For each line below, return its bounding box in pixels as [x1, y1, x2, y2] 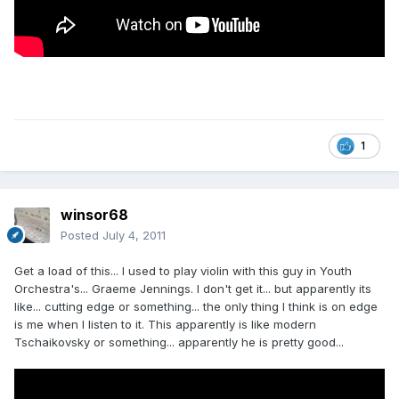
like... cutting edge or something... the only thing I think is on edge [14, 299, 378, 314]
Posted [61, 228, 102, 243]
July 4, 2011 [102, 228, 166, 243]
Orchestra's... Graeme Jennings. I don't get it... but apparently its [14, 281, 371, 297]
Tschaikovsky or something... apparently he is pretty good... [14, 335, 344, 350]
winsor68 [61, 206, 128, 224]
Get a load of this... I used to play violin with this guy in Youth [14, 264, 352, 279]
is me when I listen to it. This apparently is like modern [14, 317, 316, 332]
